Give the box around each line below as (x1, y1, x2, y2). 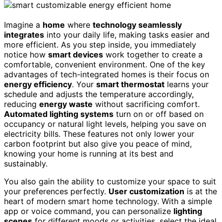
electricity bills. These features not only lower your (4, 128, 194, 139)
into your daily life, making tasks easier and (44, 29, 210, 40)
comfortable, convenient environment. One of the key (4, 59, 205, 69)
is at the (184, 186, 217, 196)
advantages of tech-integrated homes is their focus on (4, 69, 209, 79)
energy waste (39, 99, 93, 109)
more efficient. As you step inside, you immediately (4, 39, 196, 50)
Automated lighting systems (4, 109, 113, 119)
